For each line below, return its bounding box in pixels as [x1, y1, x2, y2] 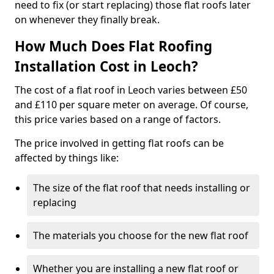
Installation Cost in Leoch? [15, 57, 198, 76]
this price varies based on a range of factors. [15, 113, 221, 126]
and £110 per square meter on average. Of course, [15, 98, 248, 111]
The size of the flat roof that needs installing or [33, 181, 250, 194]
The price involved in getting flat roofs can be [15, 136, 224, 150]
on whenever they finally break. [15, 13, 160, 26]
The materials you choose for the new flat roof [33, 229, 248, 242]
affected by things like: [15, 151, 119, 165]
